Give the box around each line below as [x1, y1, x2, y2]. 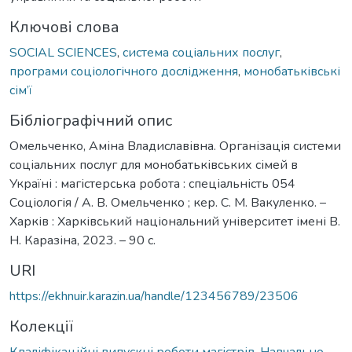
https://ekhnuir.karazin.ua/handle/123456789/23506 [9, 287, 299, 305]
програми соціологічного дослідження [9, 62, 238, 80]
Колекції [9, 315, 73, 337]
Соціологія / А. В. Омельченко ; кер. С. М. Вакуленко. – [9, 193, 326, 211]
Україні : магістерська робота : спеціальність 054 [9, 174, 295, 192]
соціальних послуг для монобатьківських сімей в [9, 156, 298, 174]
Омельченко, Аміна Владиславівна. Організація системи [9, 137, 341, 155]
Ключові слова [9, 16, 119, 38]
